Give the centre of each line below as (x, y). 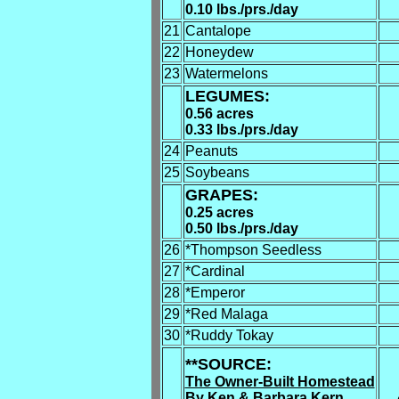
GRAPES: (221, 195)
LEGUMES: (227, 96)
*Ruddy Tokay (229, 335)
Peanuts (211, 151)
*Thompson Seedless (253, 250)
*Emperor (215, 293)
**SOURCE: (228, 364)
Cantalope (218, 31)
